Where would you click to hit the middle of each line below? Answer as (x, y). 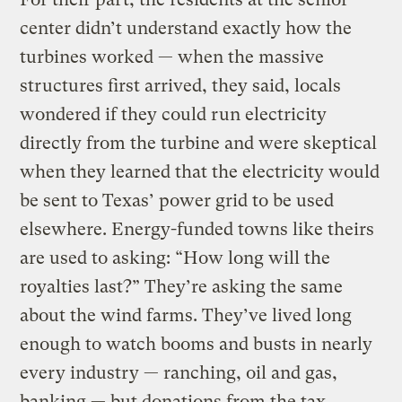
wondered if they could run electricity (174, 114)
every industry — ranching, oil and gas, (179, 372)
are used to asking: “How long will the (175, 258)
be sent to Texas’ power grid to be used (177, 200)
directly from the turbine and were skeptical (199, 143)
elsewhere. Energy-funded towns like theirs (197, 229)
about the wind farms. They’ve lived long (186, 315)
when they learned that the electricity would (200, 171)
